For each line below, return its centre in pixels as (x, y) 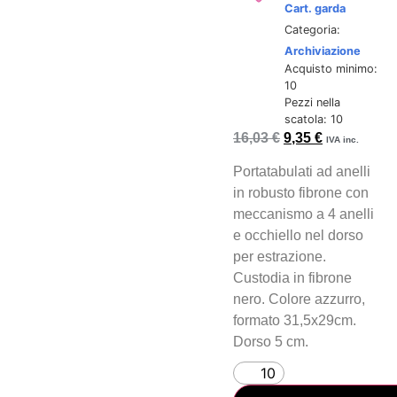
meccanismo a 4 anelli (304, 214)
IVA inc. (343, 139)
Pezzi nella (312, 102)
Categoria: (312, 29)
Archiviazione (322, 51)
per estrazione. (280, 257)
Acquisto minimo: (331, 68)
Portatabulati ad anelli (302, 172)
